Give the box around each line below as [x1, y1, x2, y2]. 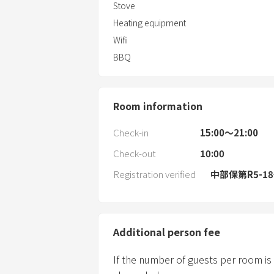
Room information [113, 98, 202, 113]
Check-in [113, 125, 149, 139]
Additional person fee [113, 224, 220, 239]
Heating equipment [113, 16, 186, 29]
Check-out [113, 146, 157, 160]
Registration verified [113, 167, 196, 180]
